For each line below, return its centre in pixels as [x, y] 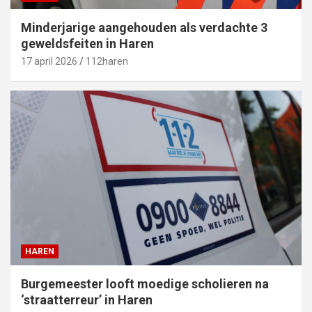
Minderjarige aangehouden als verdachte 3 [144, 27]
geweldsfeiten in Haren [87, 43]
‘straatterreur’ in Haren [87, 299]
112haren [107, 61]
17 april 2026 [49, 61]
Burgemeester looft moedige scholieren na [145, 283]
